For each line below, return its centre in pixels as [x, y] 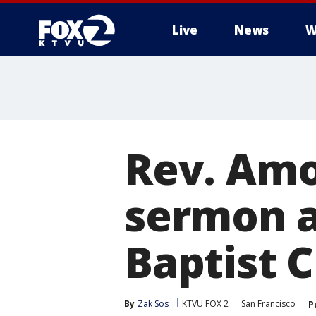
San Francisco [268, 304]
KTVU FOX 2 [205, 304]
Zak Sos [153, 304]
